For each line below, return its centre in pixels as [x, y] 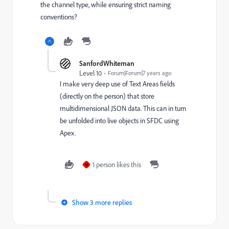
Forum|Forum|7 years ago [140, 73]
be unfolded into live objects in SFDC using [119, 120]
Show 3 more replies [102, 202]
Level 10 [90, 73]
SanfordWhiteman [107, 63]
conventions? [59, 17]
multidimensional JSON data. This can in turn [123, 108]
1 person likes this [117, 164]
